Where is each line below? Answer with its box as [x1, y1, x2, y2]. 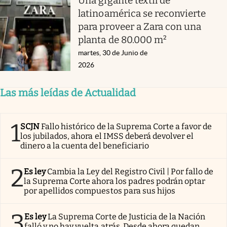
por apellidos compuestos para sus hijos [24, 185, 175, 196]
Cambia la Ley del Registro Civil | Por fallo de [47, 166, 214, 176]
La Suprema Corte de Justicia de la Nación [48, 211, 206, 221]
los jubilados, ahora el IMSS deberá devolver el [20, 131, 194, 141]
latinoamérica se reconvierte [78, 7, 206, 19]
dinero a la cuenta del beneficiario [20, 140, 149, 150]
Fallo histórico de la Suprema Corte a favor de [41, 121, 212, 131]
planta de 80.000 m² [78, 33, 167, 46]
